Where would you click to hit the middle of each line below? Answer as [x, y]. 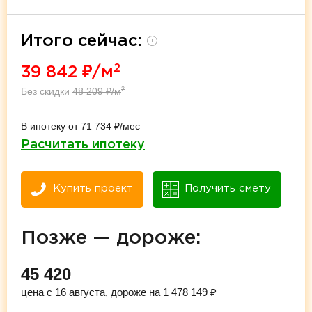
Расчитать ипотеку [83, 145]
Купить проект [93, 188]
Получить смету [228, 188]
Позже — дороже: [111, 238]
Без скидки [47, 91]
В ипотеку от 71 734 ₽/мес [80, 126]
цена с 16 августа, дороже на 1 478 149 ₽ [119, 292]
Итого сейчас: [84, 41]
